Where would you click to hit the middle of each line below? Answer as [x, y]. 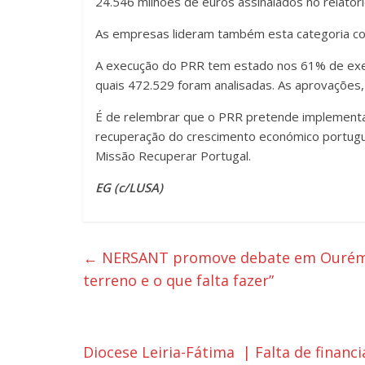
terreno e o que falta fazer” [180, 281]
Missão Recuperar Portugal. [175, 156]
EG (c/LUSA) [129, 188]
